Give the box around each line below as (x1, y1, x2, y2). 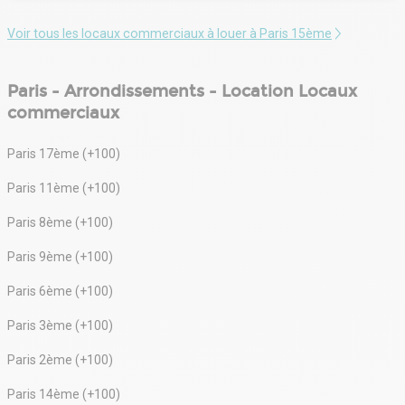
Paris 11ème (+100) (7, 180, 120, 195)
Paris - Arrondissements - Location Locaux (7, 80, 357, 101)
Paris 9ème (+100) (7, 249, 113, 264)
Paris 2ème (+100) (7, 352, 113, 367)
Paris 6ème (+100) (7, 283, 113, 298)
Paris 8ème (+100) (7, 214, 113, 230)
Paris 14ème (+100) (7, 386, 120, 401)
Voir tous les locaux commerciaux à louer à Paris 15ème (7, 25, 332, 41)
